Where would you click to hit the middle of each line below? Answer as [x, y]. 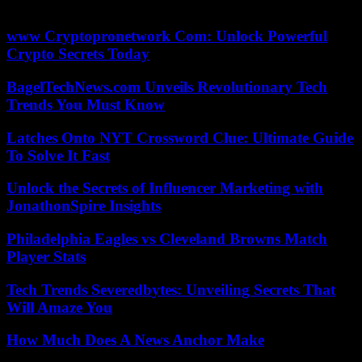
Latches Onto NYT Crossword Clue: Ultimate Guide [180, 137]
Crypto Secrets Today [78, 54]
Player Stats [46, 257]
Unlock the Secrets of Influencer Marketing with [165, 188]
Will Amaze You [59, 307]
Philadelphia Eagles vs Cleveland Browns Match [167, 239]
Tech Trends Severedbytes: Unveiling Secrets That [171, 289]
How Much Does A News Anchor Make [135, 340]
